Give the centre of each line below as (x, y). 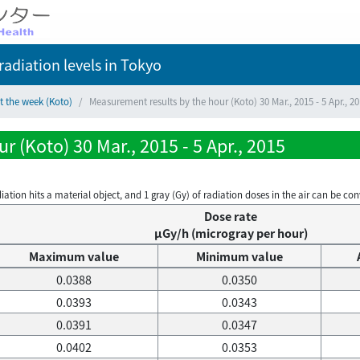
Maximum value (74, 256)
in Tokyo (131, 64)
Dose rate (231, 216)
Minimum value (239, 256)
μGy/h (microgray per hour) (231, 233)
